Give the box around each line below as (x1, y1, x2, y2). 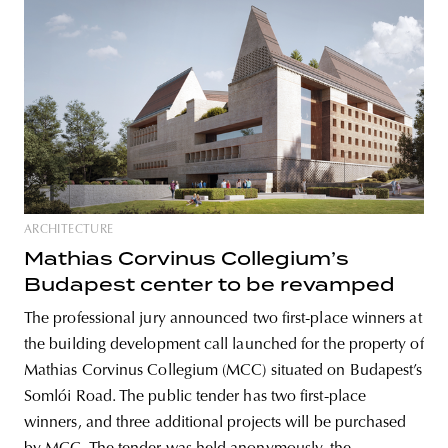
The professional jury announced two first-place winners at (24, 310, 422, 327)
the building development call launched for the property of (24, 336, 424, 353)
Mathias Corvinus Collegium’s (24, 247, 349, 269)
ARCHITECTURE (24, 223, 114, 236)
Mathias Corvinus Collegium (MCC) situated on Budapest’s (24, 362, 423, 379)
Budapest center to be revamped (24, 273, 395, 295)
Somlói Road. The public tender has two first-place (24, 388, 366, 405)
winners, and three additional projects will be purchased (24, 414, 407, 431)
